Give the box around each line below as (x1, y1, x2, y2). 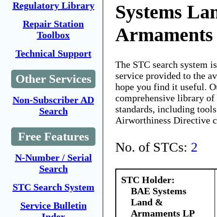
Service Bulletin (20, 200, 87, 211)
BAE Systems (131, 185, 186, 196)
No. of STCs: (115, 139, 191, 155)
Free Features (17, 130, 89, 143)
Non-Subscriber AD (13, 94, 94, 105)
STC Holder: (121, 174, 175, 185)
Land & (131, 196, 163, 207)
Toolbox (37, 30, 70, 40)
